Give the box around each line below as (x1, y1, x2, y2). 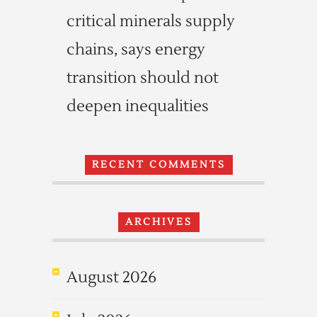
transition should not (67, 68, 219, 88)
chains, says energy (67, 40, 205, 59)
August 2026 (67, 267, 156, 287)
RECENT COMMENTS (91, 158, 226, 171)
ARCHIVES (125, 216, 192, 229)
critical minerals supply (67, 11, 235, 31)
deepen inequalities (67, 96, 209, 116)
